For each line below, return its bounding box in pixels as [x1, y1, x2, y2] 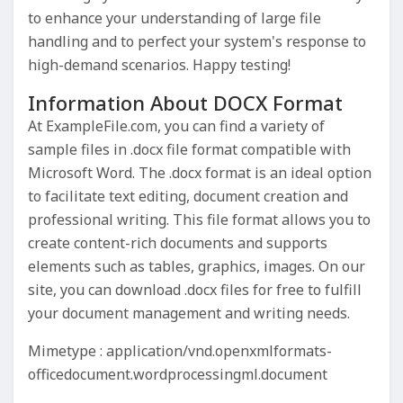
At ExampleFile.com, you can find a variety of [28, 116, 325, 136]
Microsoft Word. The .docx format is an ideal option [28, 163, 372, 183]
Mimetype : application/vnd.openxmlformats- [28, 341, 332, 361]
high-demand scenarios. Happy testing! [28, 55, 291, 75]
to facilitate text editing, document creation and [28, 186, 348, 206]
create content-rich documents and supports [28, 233, 327, 253]
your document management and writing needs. [28, 303, 350, 323]
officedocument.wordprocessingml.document [28, 364, 327, 384]
